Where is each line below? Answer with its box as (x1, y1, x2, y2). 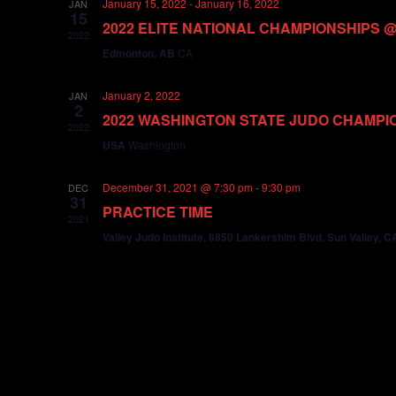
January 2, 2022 (102, 88, 180, 103)
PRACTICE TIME (102, 202, 213, 222)
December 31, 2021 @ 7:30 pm (102, 179, 253, 194)
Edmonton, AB (102, 45, 178, 61)
